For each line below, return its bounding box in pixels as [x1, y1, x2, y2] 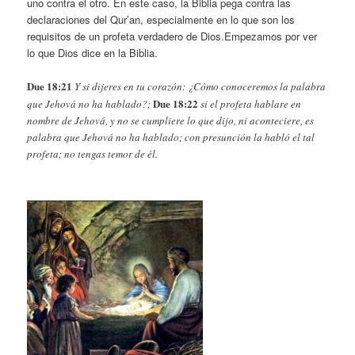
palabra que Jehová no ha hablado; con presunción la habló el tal [27, 130, 315, 145]
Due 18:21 [27, 78, 73, 94]
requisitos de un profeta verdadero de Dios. [27, 29, 225, 44]
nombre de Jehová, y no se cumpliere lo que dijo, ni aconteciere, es [27, 113, 315, 128]
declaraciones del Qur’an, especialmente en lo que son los [27, 12, 296, 28]
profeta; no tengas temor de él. [27, 147, 158, 162]
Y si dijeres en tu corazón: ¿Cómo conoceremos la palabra [74, 79, 326, 94]
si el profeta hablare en [198, 97, 302, 112]
